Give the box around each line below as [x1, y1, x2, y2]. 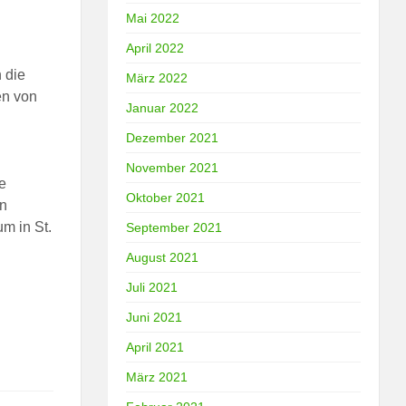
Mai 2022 [126, 10, 180, 25]
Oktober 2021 [126, 189, 206, 205]
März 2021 [126, 369, 188, 384]
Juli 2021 [126, 279, 179, 295]
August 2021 [126, 249, 199, 265]
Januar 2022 [126, 100, 199, 115]
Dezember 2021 [126, 130, 219, 145]
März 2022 [126, 70, 188, 85]
